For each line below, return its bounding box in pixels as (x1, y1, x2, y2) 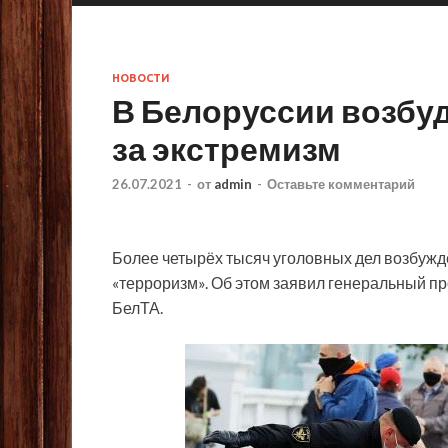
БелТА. (112, 298, 163, 318)
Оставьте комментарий (267, 176, 415, 193)
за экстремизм (112, 128, 341, 168)
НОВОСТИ (112, 71, 170, 84)
